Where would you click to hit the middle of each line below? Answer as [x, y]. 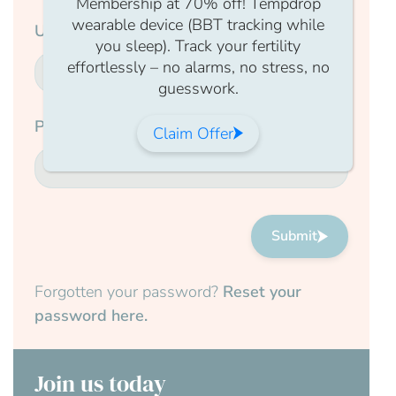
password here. [91, 315]
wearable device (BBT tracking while [198, 24]
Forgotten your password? [129, 291]
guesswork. [198, 88]
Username [72, 30]
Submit [295, 236]
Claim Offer [193, 133]
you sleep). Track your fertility [198, 46]
